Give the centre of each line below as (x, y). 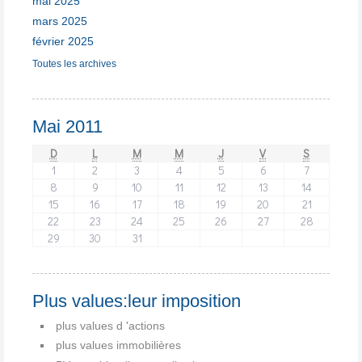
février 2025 (63, 41)
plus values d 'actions (110, 325)
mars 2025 (60, 21)
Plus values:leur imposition (137, 301)
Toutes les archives (74, 63)
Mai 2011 (67, 127)
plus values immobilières (118, 345)
